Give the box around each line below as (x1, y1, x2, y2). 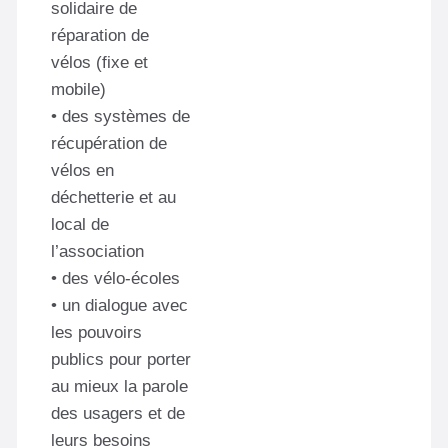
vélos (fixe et (51, 52, 148, 72)
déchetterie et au (51, 187, 176, 207)
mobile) (51, 79, 106, 99)
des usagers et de (51, 403, 185, 423)
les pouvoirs (51, 322, 142, 342)
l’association (51, 241, 144, 261)
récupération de (51, 133, 167, 153)
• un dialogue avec (51, 295, 188, 315)
